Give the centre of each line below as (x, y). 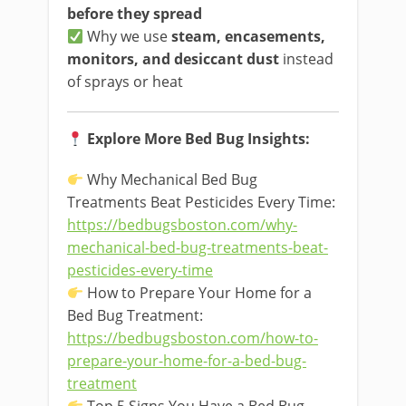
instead (306, 59)
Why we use (128, 36)
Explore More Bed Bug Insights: (199, 139)
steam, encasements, (249, 36)
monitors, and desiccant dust (173, 59)
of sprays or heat (125, 82)
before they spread (135, 14)
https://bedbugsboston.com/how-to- (193, 338)
